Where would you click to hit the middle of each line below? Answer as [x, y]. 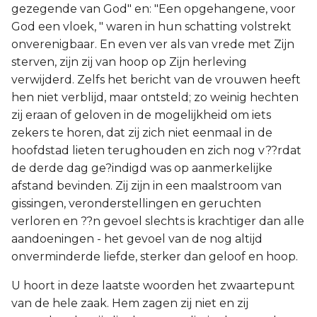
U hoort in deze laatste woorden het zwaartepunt [153, 286]
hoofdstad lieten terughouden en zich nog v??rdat [156, 150]
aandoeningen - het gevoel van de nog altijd [137, 239]
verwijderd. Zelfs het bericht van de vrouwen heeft [156, 80]
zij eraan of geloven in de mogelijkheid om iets [141, 115]
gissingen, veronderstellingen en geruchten [136, 203]
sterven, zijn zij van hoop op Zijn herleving [129, 62]
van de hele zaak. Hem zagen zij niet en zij [130, 303]
